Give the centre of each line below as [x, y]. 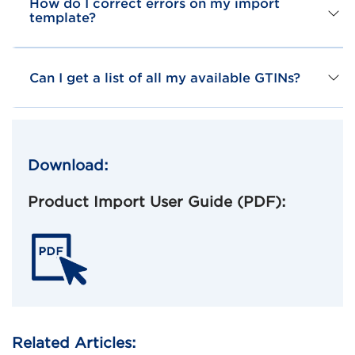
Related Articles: [74, 343]
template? [63, 17]
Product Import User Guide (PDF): [157, 202]
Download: [68, 165]
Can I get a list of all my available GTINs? [165, 78]
